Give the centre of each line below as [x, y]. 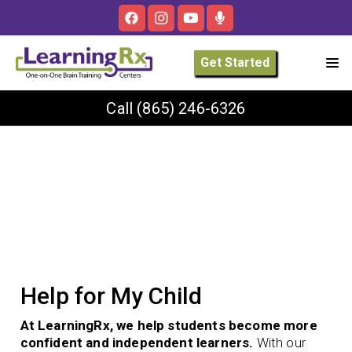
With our [279, 342]
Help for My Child [111, 295]
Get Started [235, 62]
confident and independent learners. [137, 342]
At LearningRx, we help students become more [169, 325]
